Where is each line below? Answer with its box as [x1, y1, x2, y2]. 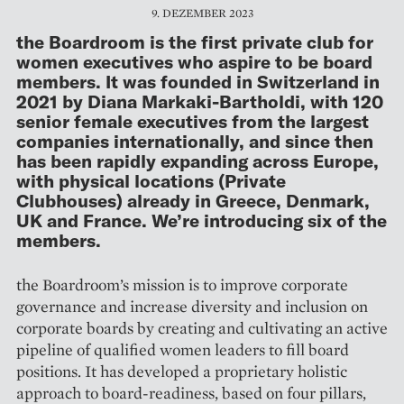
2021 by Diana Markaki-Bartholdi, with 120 [16, 89, 383, 112]
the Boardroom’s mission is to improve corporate [16, 273, 348, 295]
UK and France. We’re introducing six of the [16, 208, 387, 231]
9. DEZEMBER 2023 [151, 5, 253, 21]
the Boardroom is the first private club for [16, 30, 373, 52]
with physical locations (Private [16, 169, 286, 191]
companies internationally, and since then [16, 129, 373, 151]
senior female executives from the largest [16, 109, 369, 132]
